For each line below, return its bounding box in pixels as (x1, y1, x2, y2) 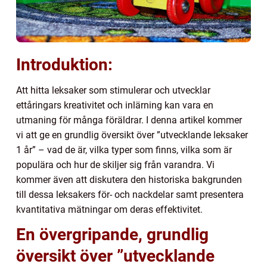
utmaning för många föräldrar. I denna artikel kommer (16, 114, 242, 126)
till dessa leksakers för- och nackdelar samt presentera (16, 188, 244, 200)
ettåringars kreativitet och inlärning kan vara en (16, 99, 213, 111)
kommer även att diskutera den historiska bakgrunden (16, 173, 242, 185)
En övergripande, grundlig (16, 224, 209, 244)
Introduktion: (16, 54, 113, 74)
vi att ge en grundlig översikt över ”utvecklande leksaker (16, 129, 248, 141)
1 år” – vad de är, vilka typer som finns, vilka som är (16, 144, 232, 156)
